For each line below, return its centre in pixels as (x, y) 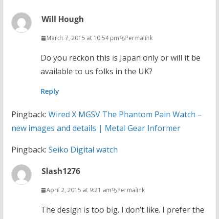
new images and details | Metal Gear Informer (96, 128)
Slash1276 (61, 171)
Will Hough (63, 19)
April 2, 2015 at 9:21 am (79, 190)
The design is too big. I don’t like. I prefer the (122, 210)
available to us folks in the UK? (96, 72)
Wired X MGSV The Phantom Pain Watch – (125, 115)
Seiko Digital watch (83, 150)
